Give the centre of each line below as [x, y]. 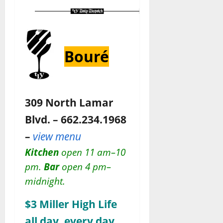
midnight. [45, 181]
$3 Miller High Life [71, 204]
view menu [57, 136]
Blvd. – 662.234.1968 [76, 119]
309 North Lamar [69, 102]
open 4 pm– [85, 167]
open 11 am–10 [92, 152]
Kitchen [42, 152]
